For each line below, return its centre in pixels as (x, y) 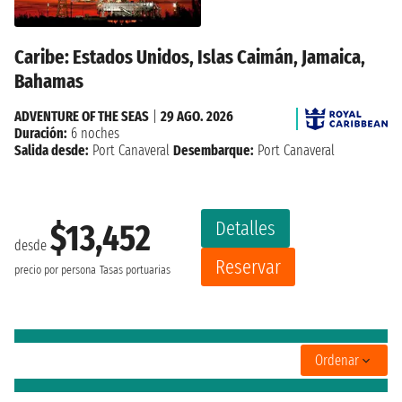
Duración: (41, 133)
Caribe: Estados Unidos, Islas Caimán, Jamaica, (190, 57)
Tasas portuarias (135, 271)
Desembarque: (214, 150)
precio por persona (55, 271)
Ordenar (337, 361)
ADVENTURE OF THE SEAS (82, 116)
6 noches (93, 133)
